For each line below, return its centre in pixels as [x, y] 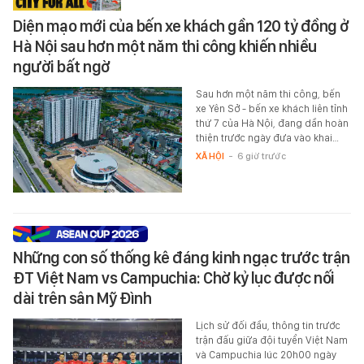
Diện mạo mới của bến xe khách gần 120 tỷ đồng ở [181, 26]
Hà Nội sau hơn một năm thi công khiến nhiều [165, 46]
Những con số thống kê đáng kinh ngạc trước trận [182, 257]
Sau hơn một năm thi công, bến [268, 93]
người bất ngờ [62, 66]
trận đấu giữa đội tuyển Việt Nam [271, 340]
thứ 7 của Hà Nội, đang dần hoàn [272, 123]
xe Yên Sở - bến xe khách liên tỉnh [271, 108]
